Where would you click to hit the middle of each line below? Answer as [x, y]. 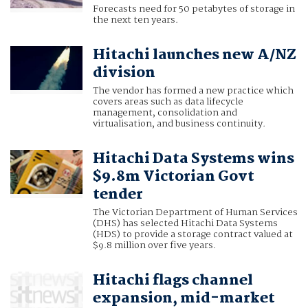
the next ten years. [135, 20]
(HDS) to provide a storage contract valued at [192, 235]
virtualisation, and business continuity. [179, 124]
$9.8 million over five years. [154, 246]
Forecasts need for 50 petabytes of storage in [194, 9]
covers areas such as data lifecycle [168, 102]
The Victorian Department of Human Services [195, 213]
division [124, 73]
